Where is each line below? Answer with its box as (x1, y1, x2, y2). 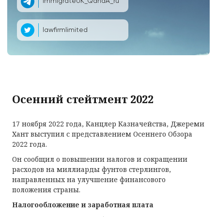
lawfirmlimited (43, 26, 88, 33)
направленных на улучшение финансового (12, 175, 166, 184)
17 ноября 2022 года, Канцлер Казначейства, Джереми (12, 119, 204, 128)
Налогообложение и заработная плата (12, 200, 154, 209)
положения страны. (12, 185, 80, 194)
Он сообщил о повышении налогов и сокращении (12, 155, 187, 164)
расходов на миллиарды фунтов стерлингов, (12, 165, 171, 174)
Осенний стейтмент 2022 (12, 92, 154, 106)
